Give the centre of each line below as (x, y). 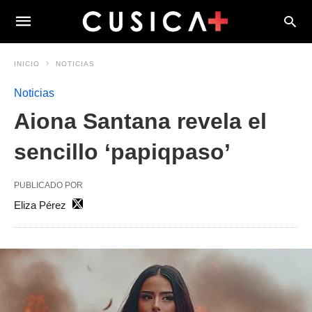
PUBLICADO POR (48, 185)
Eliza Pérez (40, 205)
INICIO (27, 64)
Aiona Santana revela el (140, 121)
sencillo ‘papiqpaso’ (122, 152)
